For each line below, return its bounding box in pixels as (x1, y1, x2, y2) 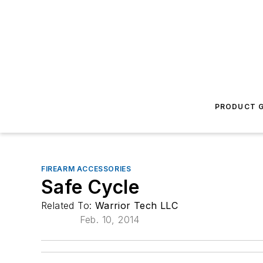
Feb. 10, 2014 (79, 214, 140, 225)
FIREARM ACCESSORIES (41, 164, 131, 173)
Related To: (41, 200, 95, 211)
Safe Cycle (41, 176, 139, 198)
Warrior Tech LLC (95, 200, 178, 211)
